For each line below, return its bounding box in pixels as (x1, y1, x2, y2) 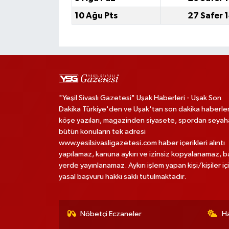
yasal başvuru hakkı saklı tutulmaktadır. (58, 173, 186, 180)
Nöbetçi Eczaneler (80, 210, 142, 218)
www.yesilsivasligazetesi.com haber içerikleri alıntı (58, 139, 225, 147)
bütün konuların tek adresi (58, 128, 146, 135)
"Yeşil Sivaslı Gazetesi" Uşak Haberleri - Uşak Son (58, 94, 221, 102)
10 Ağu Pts (74, 11, 118, 20)
